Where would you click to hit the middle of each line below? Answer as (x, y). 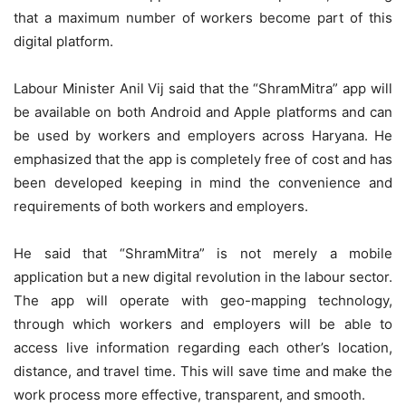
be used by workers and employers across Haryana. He (203, 135)
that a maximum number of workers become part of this (203, 17)
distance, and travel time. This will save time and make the (203, 371)
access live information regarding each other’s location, (203, 347)
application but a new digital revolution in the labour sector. (203, 276)
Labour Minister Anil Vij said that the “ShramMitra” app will (203, 88)
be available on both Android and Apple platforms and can (203, 111)
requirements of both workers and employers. (161, 206)
